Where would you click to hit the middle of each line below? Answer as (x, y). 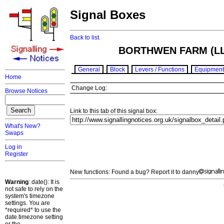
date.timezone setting (34, 217)
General (89, 70)
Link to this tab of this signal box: (114, 111)
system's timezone (30, 196)
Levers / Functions (160, 70)
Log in (13, 147)
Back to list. (85, 38)
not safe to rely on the (34, 189)
